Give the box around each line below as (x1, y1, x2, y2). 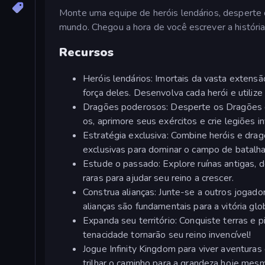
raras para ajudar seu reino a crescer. (83, 171, 234, 185)
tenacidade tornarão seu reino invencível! (83, 228, 251, 241)
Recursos (59, 44, 114, 61)
